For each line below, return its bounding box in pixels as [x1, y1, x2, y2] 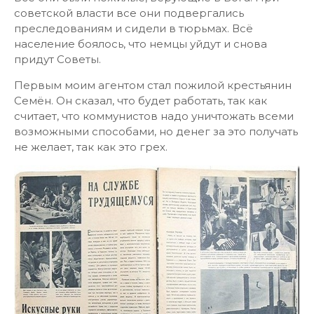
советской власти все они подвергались [14, 6, 244, 20]
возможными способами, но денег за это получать [14, 125, 298, 138]
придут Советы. [14, 53, 101, 66]
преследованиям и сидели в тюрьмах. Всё [14, 22, 253, 35]
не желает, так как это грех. [14, 140, 168, 153]
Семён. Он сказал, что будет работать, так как [14, 94, 267, 107]
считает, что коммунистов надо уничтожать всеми [14, 109, 294, 123]
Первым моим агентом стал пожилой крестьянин [14, 78, 292, 92]
